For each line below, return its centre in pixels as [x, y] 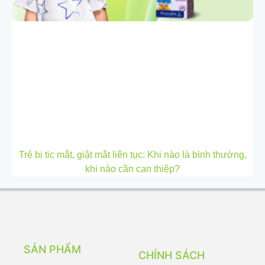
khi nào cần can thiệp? [132, 169]
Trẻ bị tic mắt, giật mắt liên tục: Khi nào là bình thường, [132, 154]
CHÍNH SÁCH [172, 255]
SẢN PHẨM [52, 249]
